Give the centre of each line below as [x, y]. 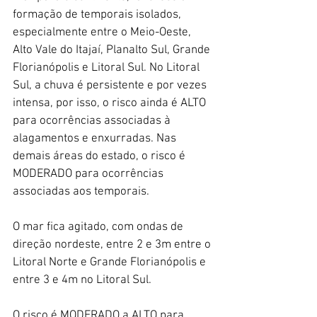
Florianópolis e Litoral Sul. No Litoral [108, 68]
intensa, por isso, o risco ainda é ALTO [111, 103]
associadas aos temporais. [82, 191]
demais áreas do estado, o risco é [100, 156]
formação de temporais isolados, [98, 15]
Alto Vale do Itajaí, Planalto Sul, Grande [113, 50]
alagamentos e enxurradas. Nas [96, 138]
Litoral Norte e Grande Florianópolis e [111, 262]
